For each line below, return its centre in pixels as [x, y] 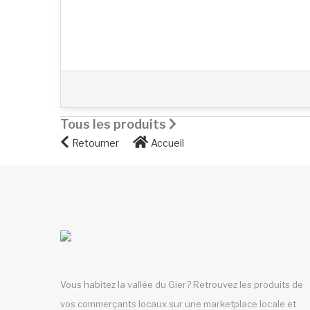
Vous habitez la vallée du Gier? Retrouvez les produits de [182, 284]
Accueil [167, 143]
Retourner [95, 143]
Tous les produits [115, 125]
